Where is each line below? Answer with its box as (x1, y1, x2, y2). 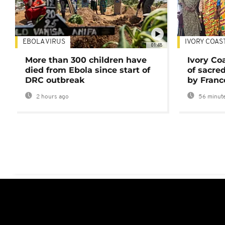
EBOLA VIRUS (23, 38, 65, 46)
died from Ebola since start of (25, 65, 150, 75)
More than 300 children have (25, 55, 147, 65)
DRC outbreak (25, 75, 84, 85)
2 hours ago (35, 94, 69, 100)
